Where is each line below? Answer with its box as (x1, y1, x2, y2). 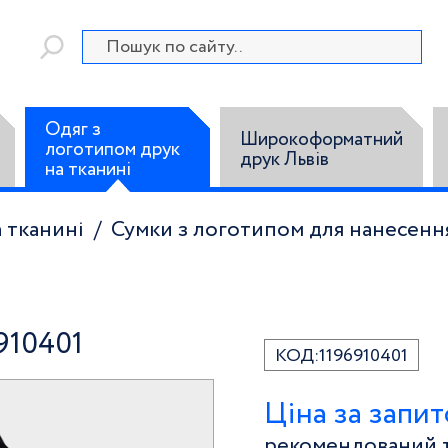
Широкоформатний (240, 129, 404, 149)
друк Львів (240, 149, 330, 169)
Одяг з (44, 119, 101, 139)
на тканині (44, 159, 131, 179)
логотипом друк (44, 139, 180, 159)
